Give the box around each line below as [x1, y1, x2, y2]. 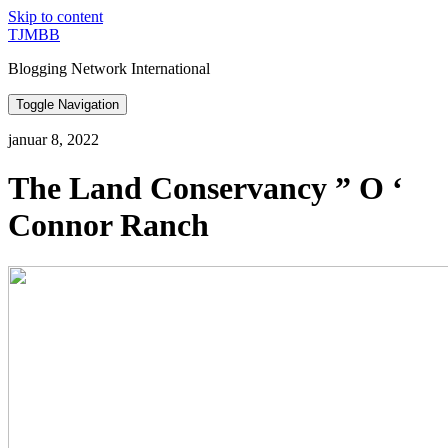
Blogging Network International [8, 60, 210, 77]
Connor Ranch [8, 207, 209, 244]
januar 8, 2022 [8, 131, 99, 148]
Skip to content [8, 8, 103, 25]
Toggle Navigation [16, 97, 119, 112]
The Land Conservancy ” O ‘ [8, 170, 403, 207]
